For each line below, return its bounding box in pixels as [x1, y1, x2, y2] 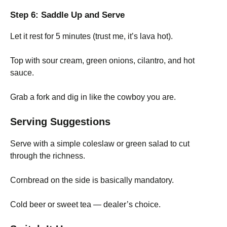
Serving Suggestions [10, 116, 110, 127]
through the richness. [10, 151, 85, 160]
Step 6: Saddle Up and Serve [10, 10, 125, 20]
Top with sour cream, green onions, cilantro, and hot [10, 56, 195, 65]
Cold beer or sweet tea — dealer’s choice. [10, 200, 161, 209]
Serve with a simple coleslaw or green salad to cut [10, 139, 190, 148]
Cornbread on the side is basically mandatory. [10, 175, 174, 184]
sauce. [10, 68, 34, 77]
